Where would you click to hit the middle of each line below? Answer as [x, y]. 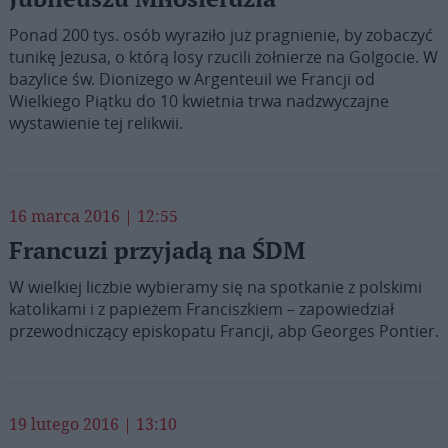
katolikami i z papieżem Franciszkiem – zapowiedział [201, 309]
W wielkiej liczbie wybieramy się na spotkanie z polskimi [215, 287]
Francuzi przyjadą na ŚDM [156, 251]
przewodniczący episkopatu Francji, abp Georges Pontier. [223, 331]
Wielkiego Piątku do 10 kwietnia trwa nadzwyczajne [198, 101]
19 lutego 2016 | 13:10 [92, 424]
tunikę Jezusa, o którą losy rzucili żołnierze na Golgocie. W [223, 57]
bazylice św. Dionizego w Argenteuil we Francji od [191, 79]
